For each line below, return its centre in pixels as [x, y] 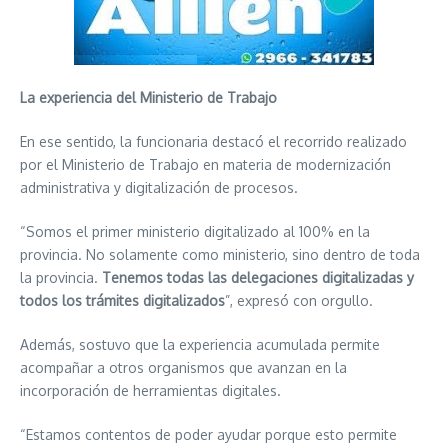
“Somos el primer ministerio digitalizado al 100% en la [195, 231]
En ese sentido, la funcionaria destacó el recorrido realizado [213, 141]
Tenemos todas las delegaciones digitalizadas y [258, 277]
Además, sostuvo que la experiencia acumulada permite [200, 344]
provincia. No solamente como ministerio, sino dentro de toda [220, 254]
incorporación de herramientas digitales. [150, 390]
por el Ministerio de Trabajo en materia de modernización [205, 164]
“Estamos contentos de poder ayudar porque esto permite [208, 434]
